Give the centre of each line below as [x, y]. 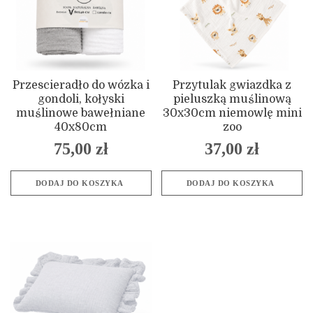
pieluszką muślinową [232, 99]
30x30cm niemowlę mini [232, 113]
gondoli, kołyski [81, 99]
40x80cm [81, 127]
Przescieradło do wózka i [81, 85]
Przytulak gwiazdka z [232, 85]
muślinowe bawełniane [81, 113]
